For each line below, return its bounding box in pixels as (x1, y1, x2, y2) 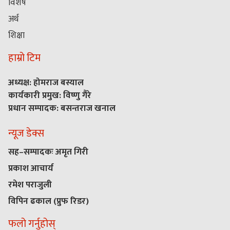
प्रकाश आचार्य (8, 161, 53, 176)
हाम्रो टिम (8, 49, 41, 67)
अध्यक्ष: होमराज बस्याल (8, 75, 84, 90)
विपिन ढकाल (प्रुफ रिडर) (8, 194, 89, 208)
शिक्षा (8, 28, 25, 43)
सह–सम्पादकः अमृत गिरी (8, 144, 88, 159)
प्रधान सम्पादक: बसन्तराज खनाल (8, 101, 116, 116)
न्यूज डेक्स (8, 124, 44, 142)
